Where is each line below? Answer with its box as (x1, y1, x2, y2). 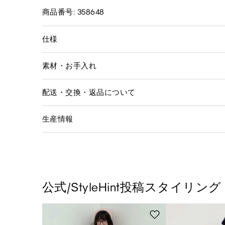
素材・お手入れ (42, 61, 97, 70)
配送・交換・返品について (42, 87, 136, 97)
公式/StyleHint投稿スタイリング (42, 179, 221, 194)
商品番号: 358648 (42, 7, 104, 17)
